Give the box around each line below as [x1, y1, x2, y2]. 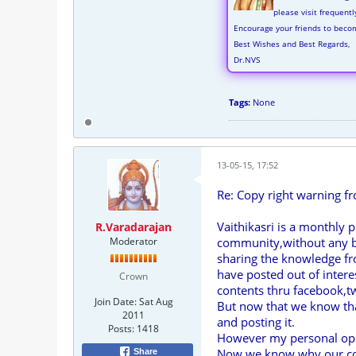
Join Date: [94, 295, 137, 308]
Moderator [110, 234, 157, 248]
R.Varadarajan [95, 219, 172, 234]
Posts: [108, 322, 134, 335]
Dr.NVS [234, 54, 260, 65]
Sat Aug [138, 295, 173, 308]
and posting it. [217, 314, 295, 330]
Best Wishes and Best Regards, [234, 38, 350, 49]
